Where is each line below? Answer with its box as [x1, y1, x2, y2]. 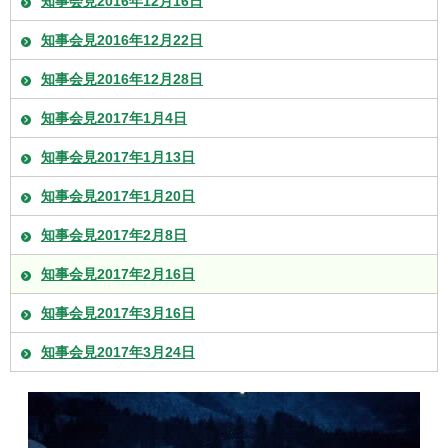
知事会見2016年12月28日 [41, 70, 203, 87]
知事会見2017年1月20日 [41, 187, 195, 204]
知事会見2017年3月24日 [41, 343, 195, 360]
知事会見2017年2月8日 [41, 226, 187, 243]
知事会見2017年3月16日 [41, 304, 195, 321]
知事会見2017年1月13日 [41, 148, 195, 165]
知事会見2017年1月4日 [41, 109, 187, 126]
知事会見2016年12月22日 [41, 31, 203, 48]
